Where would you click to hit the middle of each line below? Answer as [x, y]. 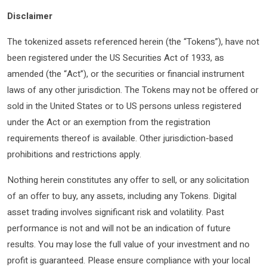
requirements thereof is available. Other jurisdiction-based [120, 138]
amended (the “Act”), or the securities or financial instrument [126, 74]
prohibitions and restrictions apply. [74, 154]
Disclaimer [30, 16]
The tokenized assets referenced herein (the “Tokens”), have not [133, 41]
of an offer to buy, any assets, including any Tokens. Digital [122, 196]
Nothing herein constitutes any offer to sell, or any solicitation [128, 180]
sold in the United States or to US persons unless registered [124, 106]
